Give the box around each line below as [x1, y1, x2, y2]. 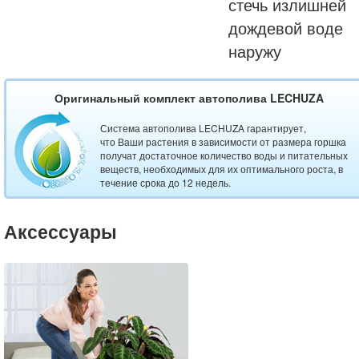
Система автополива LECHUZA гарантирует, [100, 121, 306, 135]
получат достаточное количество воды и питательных [100, 148, 348, 163]
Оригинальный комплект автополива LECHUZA [54, 90, 324, 107]
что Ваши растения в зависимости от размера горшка [100, 135, 346, 149]
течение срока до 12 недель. [100, 175, 231, 190]
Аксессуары [4, 217, 117, 244]
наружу [228, 39, 281, 63]
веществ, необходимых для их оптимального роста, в [100, 162, 343, 176]
